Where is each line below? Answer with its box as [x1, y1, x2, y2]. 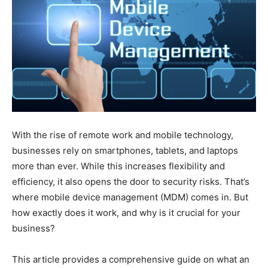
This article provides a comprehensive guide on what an [12, 253, 249, 265]
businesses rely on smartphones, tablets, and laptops [12, 144, 238, 156]
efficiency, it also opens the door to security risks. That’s [12, 175, 249, 187]
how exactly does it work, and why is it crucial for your [12, 206, 240, 218]
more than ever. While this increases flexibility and [12, 160, 225, 172]
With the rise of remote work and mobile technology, [12, 129, 233, 141]
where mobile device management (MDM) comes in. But [12, 191, 248, 203]
